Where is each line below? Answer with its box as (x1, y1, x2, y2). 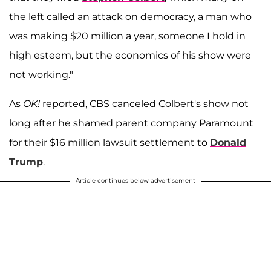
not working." (9, 69, 73, 81)
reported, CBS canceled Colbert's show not (40, 98, 249, 110)
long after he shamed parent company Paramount (9, 117, 253, 129)
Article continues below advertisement (76, 177, 195, 185)
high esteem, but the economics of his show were (9, 50, 251, 62)
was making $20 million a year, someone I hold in (9, 30, 246, 42)
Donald (210, 137, 246, 149)
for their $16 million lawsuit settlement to (9, 137, 210, 149)
